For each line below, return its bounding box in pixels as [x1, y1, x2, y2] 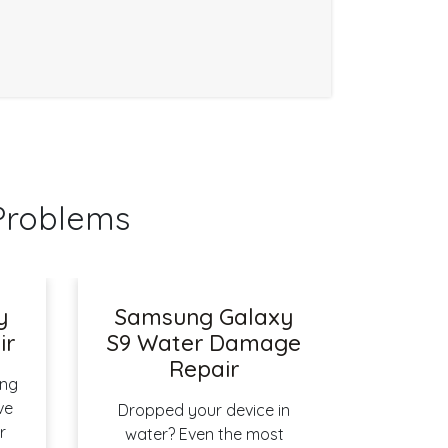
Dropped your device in [118, 399, 291, 420]
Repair [169, 354, 240, 383]
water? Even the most [124, 423, 284, 444]
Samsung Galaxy [115, 302, 294, 331]
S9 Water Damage [107, 328, 302, 357]
